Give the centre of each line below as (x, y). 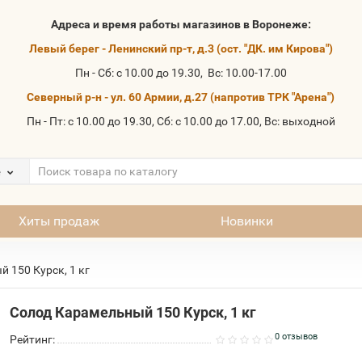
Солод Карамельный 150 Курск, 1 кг (133, 312)
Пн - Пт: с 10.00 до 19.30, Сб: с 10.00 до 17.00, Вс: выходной (181, 121)
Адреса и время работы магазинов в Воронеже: (181, 24)
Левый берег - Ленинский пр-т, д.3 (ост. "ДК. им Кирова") (181, 48)
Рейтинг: (33, 339)
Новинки (246, 221)
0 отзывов (296, 336)
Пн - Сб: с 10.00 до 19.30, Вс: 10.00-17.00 (181, 73)
